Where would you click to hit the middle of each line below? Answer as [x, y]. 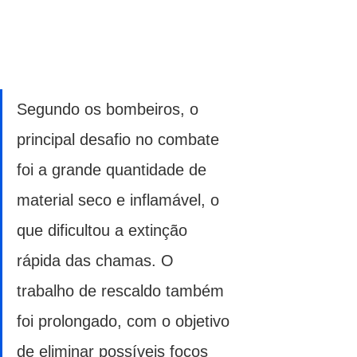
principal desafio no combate [120, 139]
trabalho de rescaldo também [123, 290]
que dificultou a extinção [104, 230]
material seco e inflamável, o [120, 200]
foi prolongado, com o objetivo [126, 321]
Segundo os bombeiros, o [110, 109]
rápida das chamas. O [98, 260]
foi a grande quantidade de [114, 169]
